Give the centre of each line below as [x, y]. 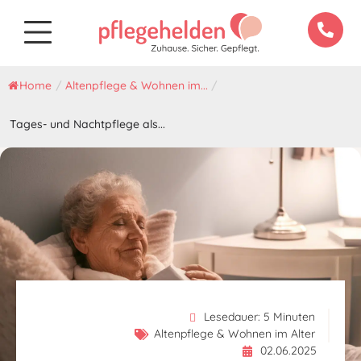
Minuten [294, 317]
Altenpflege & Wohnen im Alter [234, 334]
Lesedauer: [232, 317]
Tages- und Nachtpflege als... [87, 124]
